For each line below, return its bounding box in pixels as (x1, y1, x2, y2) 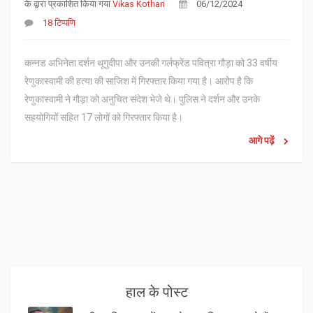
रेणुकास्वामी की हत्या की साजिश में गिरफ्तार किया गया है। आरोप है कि (24, 75, 253, 87)
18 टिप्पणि (43, 17, 75, 28)
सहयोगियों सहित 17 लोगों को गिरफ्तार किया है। (24, 111, 183, 123)
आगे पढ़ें (249, 134, 277, 146)
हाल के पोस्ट (125, 283, 188, 300)
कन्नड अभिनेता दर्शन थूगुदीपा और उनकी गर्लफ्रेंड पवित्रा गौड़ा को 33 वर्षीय (24, 57, 277, 68)
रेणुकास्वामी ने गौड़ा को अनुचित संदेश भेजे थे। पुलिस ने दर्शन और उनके (24, 93, 260, 105)
